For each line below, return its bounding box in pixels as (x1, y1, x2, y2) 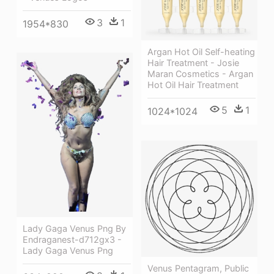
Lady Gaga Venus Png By (23, 223, 126, 234)
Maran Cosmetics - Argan (147, 68, 253, 80)
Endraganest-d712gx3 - (23, 234, 122, 245)
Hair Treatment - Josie (147, 57, 239, 68)
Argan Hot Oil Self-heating (147, 46, 255, 57)
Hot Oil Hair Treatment (147, 80, 239, 91)
